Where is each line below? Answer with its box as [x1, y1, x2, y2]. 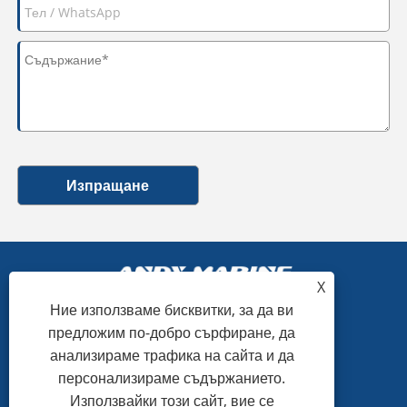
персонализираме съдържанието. [58, 368, 286, 388]
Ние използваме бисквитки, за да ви [50, 300, 294, 320]
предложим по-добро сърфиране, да [48, 323, 296, 342]
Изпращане [66, 174, 150, 195]
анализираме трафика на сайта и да [49, 345, 294, 365]
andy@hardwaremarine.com [88, 376, 328, 402]
